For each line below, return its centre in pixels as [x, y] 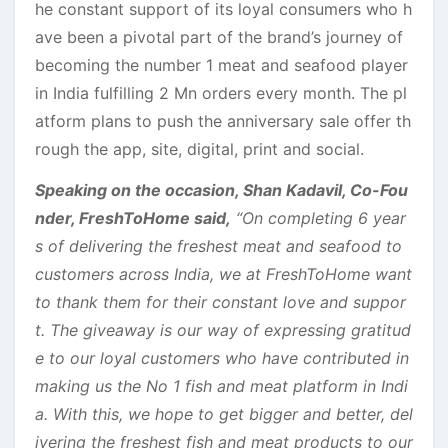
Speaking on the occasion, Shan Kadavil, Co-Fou [221, 189]
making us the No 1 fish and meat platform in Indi [221, 385]
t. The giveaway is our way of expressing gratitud [223, 329]
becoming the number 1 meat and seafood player [221, 64]
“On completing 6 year [318, 217]
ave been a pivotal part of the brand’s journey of [219, 36]
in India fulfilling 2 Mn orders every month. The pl [221, 92]
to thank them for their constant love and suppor [220, 301]
